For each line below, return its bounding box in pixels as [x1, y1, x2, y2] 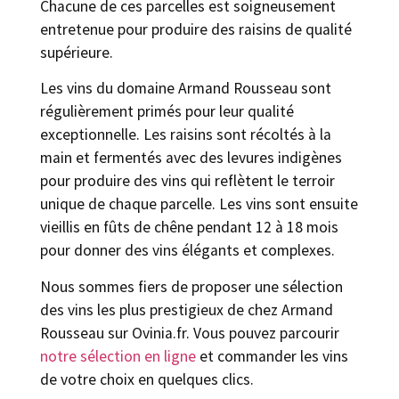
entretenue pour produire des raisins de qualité [40, 20, 352, 40]
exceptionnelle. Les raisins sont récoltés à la [40, 125, 331, 145]
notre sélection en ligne [40, 346, 196, 366]
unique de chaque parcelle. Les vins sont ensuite [40, 194, 358, 215]
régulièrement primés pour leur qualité [40, 102, 294, 122]
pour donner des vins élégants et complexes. [40, 240, 335, 261]
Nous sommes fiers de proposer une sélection [40, 276, 343, 297]
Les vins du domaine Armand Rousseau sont [40, 78, 331, 99]
